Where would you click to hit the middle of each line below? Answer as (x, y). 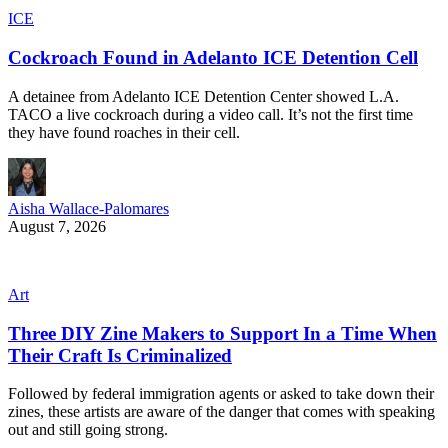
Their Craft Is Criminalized (120, 355)
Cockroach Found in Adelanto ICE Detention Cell (213, 58)
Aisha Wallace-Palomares (88, 208)
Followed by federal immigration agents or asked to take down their (221, 394)
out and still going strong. (88, 430)
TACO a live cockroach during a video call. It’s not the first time (210, 114)
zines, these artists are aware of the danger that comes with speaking (221, 412)
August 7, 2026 (57, 226)
